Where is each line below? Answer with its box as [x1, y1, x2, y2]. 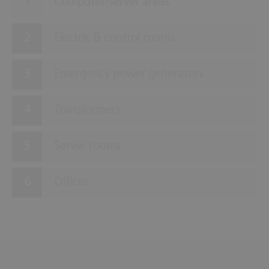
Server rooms [54, 140, 121, 153]
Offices [54, 176, 88, 189]
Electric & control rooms [54, 32, 175, 44]
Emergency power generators [54, 68, 204, 80]
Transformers [54, 104, 120, 116]
